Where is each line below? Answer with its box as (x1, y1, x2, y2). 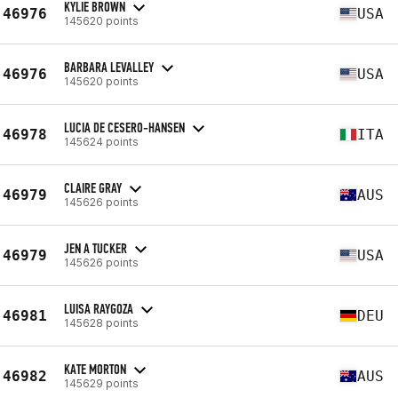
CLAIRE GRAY (64, 179, 122, 196)
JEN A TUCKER (64, 239, 127, 257)
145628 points (64, 315, 139, 330)
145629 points (64, 376, 139, 390)
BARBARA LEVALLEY (64, 58, 154, 76)
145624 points (64, 134, 139, 148)
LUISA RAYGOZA (64, 299, 133, 317)
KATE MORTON (64, 360, 126, 378)
